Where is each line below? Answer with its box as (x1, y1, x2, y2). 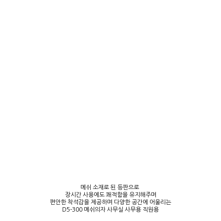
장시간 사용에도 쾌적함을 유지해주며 (65, 192, 156, 198)
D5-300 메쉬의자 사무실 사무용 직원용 (62, 207, 159, 213)
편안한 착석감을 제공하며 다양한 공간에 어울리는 (50, 199, 171, 205)
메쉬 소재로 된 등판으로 (80, 184, 141, 190)
